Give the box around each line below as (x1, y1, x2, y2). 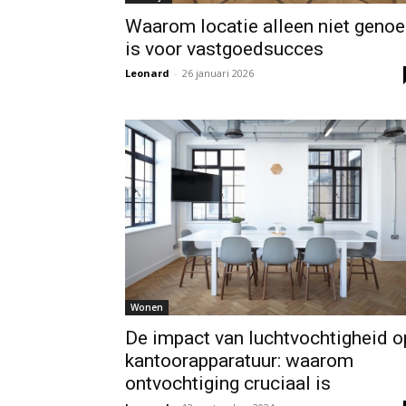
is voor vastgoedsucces (125, 38, 324, 60)
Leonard (125, 66, 169, 80)
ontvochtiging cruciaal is (125, 372, 331, 395)
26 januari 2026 (182, 66, 254, 80)
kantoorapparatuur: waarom (125, 350, 353, 372)
